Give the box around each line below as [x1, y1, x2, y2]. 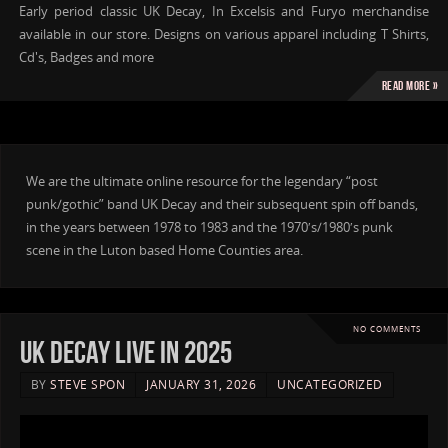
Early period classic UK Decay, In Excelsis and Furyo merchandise [18, 3, 430, 21]
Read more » [381, 78, 438, 93]
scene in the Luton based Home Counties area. [26, 241, 304, 259]
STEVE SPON [50, 375, 126, 393]
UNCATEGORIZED [277, 375, 383, 393]
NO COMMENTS [353, 323, 421, 335]
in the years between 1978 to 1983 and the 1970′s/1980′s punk [26, 218, 394, 236]
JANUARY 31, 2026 [146, 375, 257, 393]
